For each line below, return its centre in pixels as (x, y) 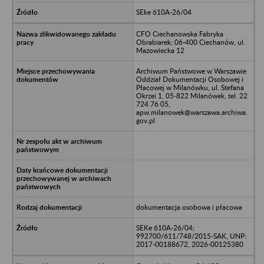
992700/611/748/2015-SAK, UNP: (191, 236)
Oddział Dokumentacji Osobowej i (189, 79)
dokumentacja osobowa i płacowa (189, 207)
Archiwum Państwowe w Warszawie (191, 71)
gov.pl (145, 120)
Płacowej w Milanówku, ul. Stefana (190, 87)
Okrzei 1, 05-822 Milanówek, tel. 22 (192, 95)
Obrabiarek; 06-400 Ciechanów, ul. (190, 42)
